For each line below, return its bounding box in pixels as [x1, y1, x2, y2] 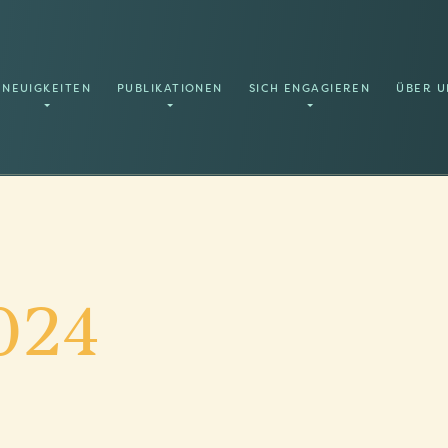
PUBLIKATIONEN [117, 81, 223, 95]
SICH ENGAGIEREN [248, 81, 371, 95]
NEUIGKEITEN [2, 81, 92, 95]
